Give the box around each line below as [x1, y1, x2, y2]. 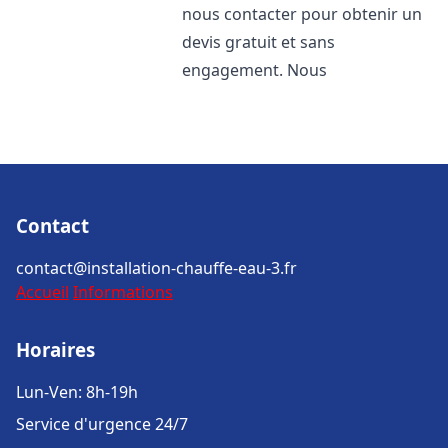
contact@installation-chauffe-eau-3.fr [16, 257, 297, 279]
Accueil [16, 281, 69, 303]
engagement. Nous [182, 59, 328, 81]
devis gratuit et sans [182, 31, 336, 53]
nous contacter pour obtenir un [182, 3, 423, 25]
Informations [73, 281, 173, 303]
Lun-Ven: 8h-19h [16, 381, 138, 403]
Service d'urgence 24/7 [16, 413, 188, 435]
